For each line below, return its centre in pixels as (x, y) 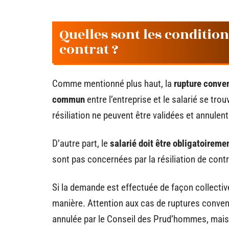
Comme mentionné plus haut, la (113, 84)
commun (70, 99)
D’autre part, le (81, 143)
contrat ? (89, 50)
